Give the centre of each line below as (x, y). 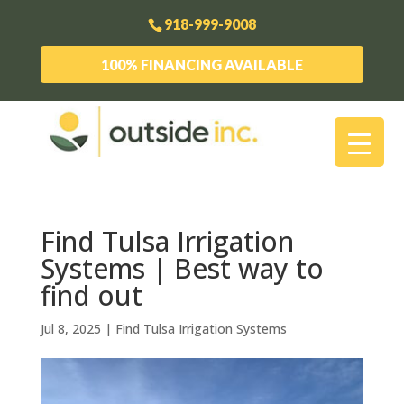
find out (91, 295)
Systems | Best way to (182, 268)
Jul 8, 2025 (70, 328)
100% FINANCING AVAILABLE (202, 64)
